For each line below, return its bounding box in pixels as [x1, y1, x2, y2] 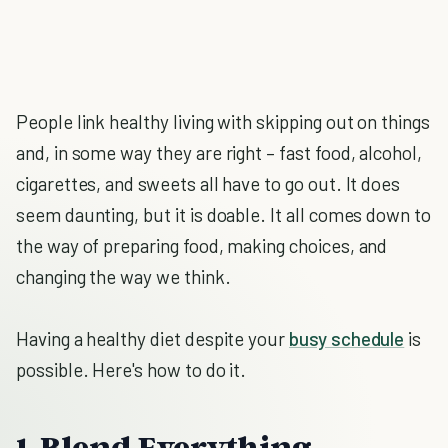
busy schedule [289, 327, 405, 350]
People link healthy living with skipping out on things [16, 110, 430, 133]
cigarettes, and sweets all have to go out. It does [16, 172, 401, 195]
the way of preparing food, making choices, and [16, 234, 388, 257]
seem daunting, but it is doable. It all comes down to [16, 203, 431, 226]
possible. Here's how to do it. [16, 358, 247, 381]
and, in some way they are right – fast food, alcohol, [16, 141, 422, 164]
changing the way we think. [16, 265, 231, 288]
